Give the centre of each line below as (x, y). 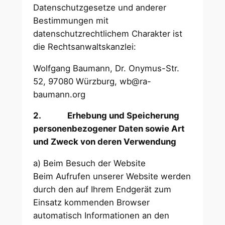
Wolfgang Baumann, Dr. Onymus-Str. (106, 68)
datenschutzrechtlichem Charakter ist (108, 33)
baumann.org (60, 94)
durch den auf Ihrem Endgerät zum (102, 190)
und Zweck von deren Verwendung (106, 142)
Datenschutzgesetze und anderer (100, 7)
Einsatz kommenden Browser (92, 203)
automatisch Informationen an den (101, 216)
